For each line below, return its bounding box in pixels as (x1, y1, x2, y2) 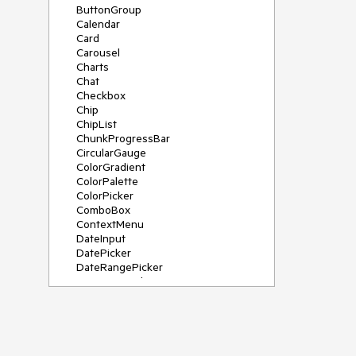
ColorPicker (76, 188, 133, 203)
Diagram (76, 288, 117, 303)
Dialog (76, 303, 107, 317)
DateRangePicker (76, 260, 163, 274)
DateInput (76, 231, 126, 246)
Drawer (76, 331, 112, 346)
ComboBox (76, 203, 130, 217)
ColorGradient (76, 160, 145, 174)
